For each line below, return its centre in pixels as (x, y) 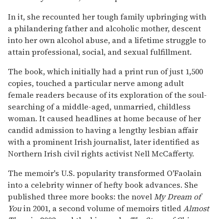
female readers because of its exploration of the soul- (107, 95)
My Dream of (177, 196)
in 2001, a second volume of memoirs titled (102, 208)
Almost (196, 208)
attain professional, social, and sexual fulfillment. (100, 52)
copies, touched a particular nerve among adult (96, 83)
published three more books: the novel (81, 196)
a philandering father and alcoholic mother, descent (104, 28)
